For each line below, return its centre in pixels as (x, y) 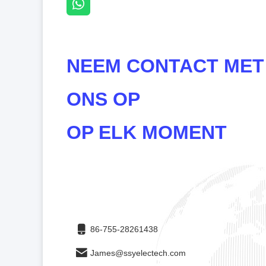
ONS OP (103, 99)
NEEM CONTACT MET (165, 66)
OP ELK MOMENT (147, 132)
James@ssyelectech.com (138, 253)
